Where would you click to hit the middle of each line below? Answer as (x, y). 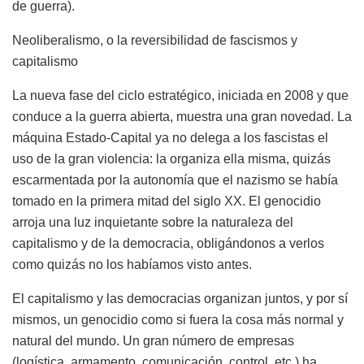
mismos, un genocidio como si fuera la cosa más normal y (178, 319)
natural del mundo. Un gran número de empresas (153, 340)
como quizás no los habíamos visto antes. (132, 264)
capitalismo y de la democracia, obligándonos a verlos (168, 243)
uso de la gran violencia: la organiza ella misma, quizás (171, 158)
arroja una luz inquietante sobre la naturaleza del (153, 222)
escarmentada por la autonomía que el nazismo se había (175, 180)
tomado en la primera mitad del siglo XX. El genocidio (167, 201)
